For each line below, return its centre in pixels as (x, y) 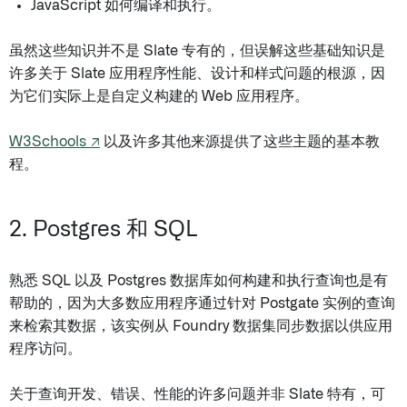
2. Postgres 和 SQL (104, 230)
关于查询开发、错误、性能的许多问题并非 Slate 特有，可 (197, 394)
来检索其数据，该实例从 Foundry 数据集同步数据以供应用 (201, 326)
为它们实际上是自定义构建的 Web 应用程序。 (159, 96)
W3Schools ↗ (55, 142)
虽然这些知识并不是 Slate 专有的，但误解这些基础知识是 (197, 51)
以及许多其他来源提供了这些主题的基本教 (240, 142)
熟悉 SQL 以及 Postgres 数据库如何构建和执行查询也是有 (199, 281)
